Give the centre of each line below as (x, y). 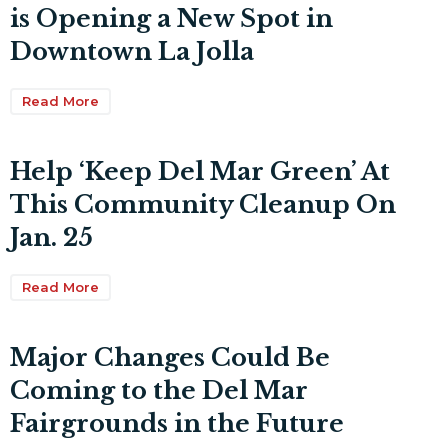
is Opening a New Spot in (171, 18)
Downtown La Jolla (132, 51)
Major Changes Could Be (170, 357)
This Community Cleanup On (203, 204)
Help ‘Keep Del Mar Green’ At (200, 171)
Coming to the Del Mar (159, 390)
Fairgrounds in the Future (177, 423)
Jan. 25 (51, 237)
